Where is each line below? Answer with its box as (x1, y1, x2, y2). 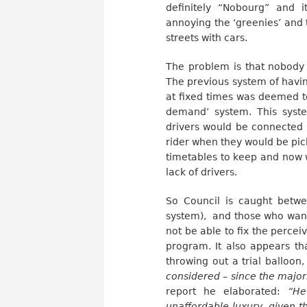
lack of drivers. (166, 166, 237, 177)
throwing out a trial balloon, (166, 255, 305, 267)
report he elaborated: (166, 285, 288, 297)
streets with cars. (166, 32, 247, 43)
